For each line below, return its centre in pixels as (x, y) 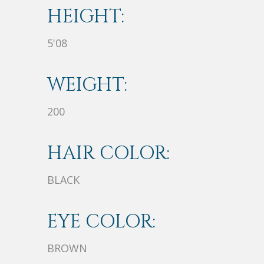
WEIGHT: (87, 85)
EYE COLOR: (101, 222)
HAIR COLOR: (108, 153)
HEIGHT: (86, 16)
